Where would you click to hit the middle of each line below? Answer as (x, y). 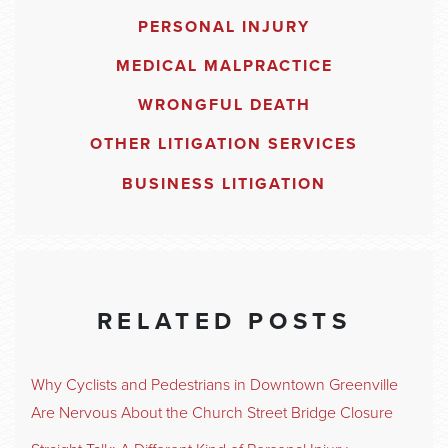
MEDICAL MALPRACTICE (224, 66)
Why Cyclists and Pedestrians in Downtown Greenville (214, 384)
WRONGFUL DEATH (224, 105)
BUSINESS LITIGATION (224, 183)
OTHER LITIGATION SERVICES (224, 144)
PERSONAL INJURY (224, 26)
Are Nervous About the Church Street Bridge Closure (212, 412)
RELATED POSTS (224, 322)
